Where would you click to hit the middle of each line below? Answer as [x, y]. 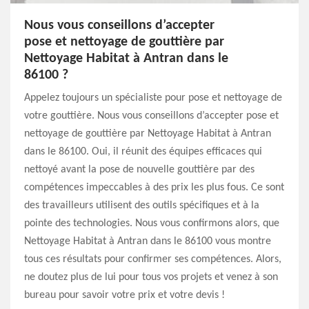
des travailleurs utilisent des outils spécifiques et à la [142, 206]
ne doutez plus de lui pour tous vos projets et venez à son [151, 277]
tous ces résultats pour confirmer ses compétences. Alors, [153, 259]
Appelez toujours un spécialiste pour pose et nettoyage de [153, 98]
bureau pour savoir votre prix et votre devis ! [124, 295]
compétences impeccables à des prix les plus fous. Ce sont [154, 188]
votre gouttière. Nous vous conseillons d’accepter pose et [151, 116]
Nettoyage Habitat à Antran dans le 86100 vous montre [148, 241]
